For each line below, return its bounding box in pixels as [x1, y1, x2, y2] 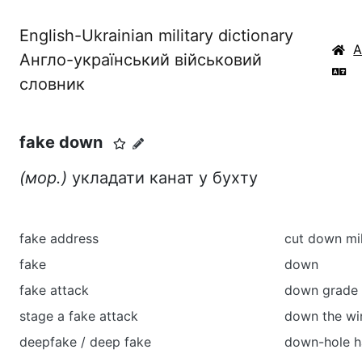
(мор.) [19, 168, 67, 187]
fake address [19, 230, 99, 246]
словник [19, 74, 85, 94]
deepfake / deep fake [19, 334, 151, 350]
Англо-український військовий [19, 50, 262, 69]
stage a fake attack [19, 308, 138, 324]
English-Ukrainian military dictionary [19, 26, 293, 45]
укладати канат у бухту [67, 168, 258, 187]
